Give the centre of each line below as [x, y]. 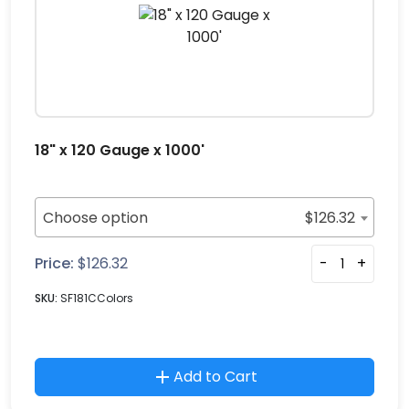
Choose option [95, 218]
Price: [54, 263]
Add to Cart [215, 377]
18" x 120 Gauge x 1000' [120, 150]
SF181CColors [97, 298]
